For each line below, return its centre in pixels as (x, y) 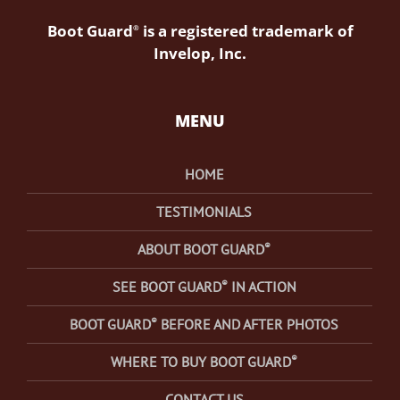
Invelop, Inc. (200, 53)
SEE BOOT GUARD (167, 287)
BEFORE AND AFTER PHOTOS (248, 324)
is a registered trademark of (246, 31)
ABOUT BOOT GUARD (201, 249)
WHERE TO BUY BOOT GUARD (201, 362)
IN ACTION (262, 287)
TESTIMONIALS (204, 212)
